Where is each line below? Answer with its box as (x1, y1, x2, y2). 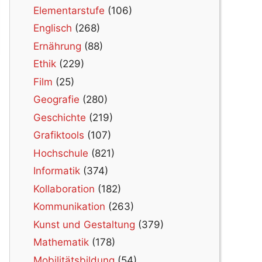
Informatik (33, 165, 80, 177)
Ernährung (33, 40, 81, 52)
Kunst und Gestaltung (33, 218, 135, 230)
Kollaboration (33, 182, 95, 195)
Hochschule (33, 147, 88, 159)
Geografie (33, 94, 80, 106)
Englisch (33, 22, 72, 35)
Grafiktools (33, 129, 84, 142)
